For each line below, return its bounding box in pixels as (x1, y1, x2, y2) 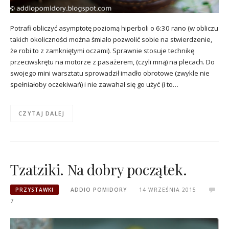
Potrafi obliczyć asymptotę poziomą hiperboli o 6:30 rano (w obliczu (10, 24, 218, 33)
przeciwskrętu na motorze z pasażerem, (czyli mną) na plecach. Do (10, 57, 215, 67)
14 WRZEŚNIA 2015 (139, 186, 196, 194)
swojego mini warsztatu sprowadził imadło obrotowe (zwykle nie (10, 68, 210, 78)
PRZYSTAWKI (15, 186, 54, 194)
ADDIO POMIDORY (71, 186, 127, 194)
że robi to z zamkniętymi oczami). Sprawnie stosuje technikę (10, 46, 194, 56)
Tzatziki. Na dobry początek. (10, 159, 187, 179)
